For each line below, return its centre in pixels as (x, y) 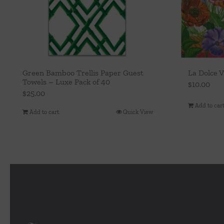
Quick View (138, 112)
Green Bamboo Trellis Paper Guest (83, 72)
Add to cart (44, 112)
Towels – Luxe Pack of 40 (66, 81)
